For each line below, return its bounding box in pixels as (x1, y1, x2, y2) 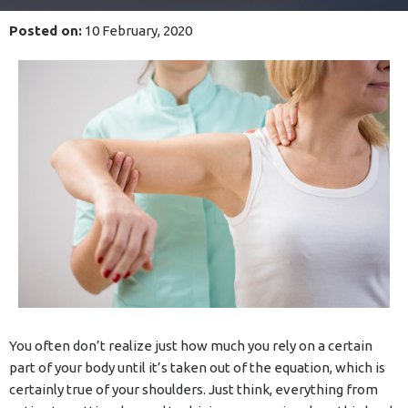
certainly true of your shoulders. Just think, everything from (9, 382, 378, 398)
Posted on (9, 23, 78, 38)
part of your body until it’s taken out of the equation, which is (9, 360, 385, 376)
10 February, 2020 (82, 23, 192, 38)
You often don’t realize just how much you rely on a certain (9, 338, 372, 354)
